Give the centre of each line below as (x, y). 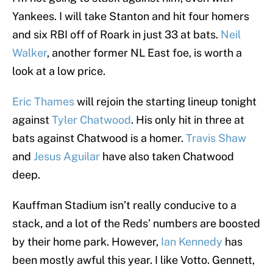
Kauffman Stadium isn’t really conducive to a (124, 205)
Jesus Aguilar (67, 157)
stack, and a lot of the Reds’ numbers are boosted (136, 224)
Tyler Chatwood (91, 120)
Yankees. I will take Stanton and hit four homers (131, 16)
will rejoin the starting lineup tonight (165, 102)
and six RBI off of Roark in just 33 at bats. (116, 35)
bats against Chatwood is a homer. (99, 138)
